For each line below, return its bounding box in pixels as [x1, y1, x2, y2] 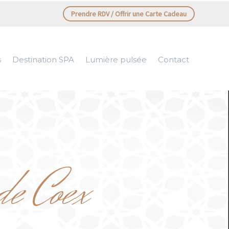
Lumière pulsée [85, 55, 147, 64]
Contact [158, 55, 189, 64]
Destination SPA [12, 55, 74, 64]
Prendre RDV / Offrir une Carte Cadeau [71, 9, 187, 18]
